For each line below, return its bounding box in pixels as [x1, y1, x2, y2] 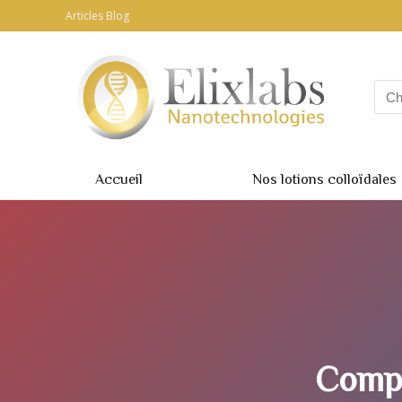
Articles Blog [66, 8, 129, 23]
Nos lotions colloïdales [252, 170, 398, 188]
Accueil [95, 170, 143, 188]
